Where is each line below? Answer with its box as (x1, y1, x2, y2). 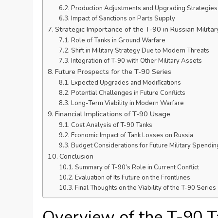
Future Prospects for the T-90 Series (55, 67, 172, 77)
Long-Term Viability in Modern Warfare (71, 99, 184, 108)
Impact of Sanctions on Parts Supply (71, 14, 175, 23)
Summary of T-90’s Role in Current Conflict (74, 163, 199, 172)
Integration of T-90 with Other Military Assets (71, 56, 202, 66)
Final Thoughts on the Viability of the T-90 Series (74, 183, 216, 193)
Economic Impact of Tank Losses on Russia (71, 131, 193, 140)
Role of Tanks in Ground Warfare (71, 36, 165, 45)
